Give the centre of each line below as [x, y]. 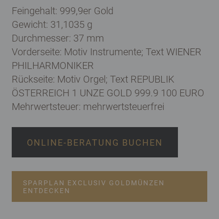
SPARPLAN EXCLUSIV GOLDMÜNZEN [94, 183]
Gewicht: [31, 24]
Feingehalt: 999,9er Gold [63, 11]
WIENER [184, 52]
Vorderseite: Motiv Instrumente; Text [89, 52]
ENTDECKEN [47, 190]
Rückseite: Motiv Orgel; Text [71, 79]
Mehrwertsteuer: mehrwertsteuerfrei [88, 106]
